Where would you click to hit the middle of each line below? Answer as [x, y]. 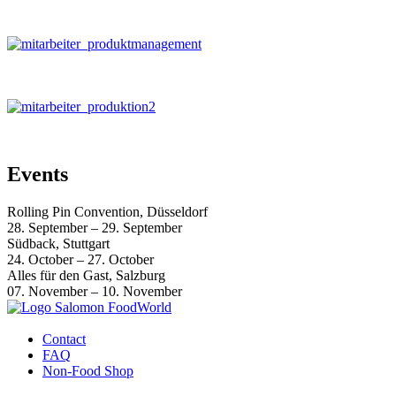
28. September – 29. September [95, 227]
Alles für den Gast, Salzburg [86, 275]
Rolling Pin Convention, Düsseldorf [107, 211]
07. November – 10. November [95, 291]
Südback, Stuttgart [58, 243]
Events [38, 174]
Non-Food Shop [88, 371]
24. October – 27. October [80, 259]
